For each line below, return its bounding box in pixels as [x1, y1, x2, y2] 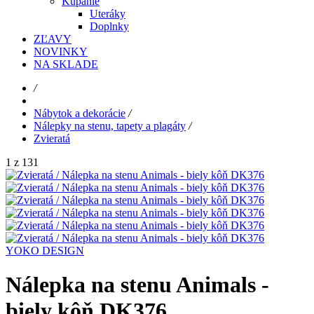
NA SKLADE [34, 58, 98, 71]
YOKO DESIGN [6, 245, 84, 257]
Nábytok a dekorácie [34, 107, 125, 120]
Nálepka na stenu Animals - [6, 272, 269, 298]
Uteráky [90, 8, 125, 20]
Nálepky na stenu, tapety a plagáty [34, 120, 186, 132]
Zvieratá [34, 132, 70, 145]
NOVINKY [34, 46, 88, 58]
